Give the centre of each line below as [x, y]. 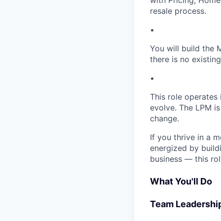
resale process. [178, 11]
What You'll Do [181, 182]
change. [165, 119]
